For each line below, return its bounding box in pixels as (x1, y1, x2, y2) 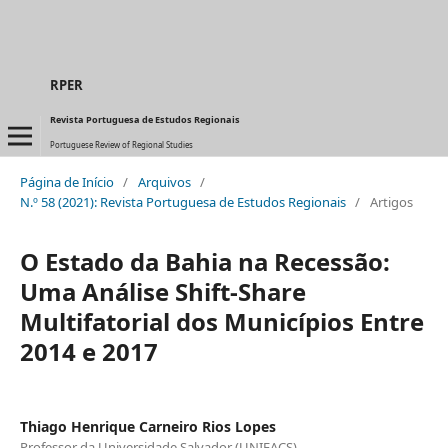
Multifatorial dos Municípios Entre (19, 304, 424, 338)
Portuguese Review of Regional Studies (49, 140, 193, 150)
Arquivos (137, 172, 191, 191)
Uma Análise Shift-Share (19, 274, 306, 308)
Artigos (369, 192, 413, 211)
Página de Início (19, 172, 114, 191)
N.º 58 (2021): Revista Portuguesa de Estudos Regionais (19, 192, 346, 211)
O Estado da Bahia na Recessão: (19, 244, 390, 278)
